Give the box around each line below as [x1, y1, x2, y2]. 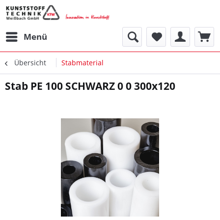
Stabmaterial [61, 58, 104, 67]
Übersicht [14, 58, 46, 67]
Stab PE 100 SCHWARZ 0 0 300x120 [5, 79, 175, 93]
